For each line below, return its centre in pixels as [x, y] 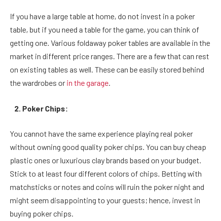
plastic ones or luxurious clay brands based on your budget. [106, 160]
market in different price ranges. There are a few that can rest [110, 56]
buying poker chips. [42, 214]
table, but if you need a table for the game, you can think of [105, 30]
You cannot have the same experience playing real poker [101, 134]
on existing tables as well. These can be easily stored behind [107, 70]
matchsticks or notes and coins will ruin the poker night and [107, 187]
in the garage [88, 83]
